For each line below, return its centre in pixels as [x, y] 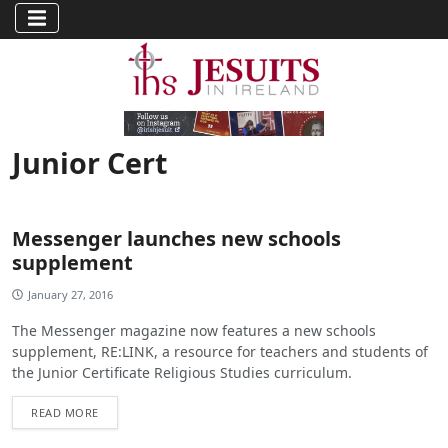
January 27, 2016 [70, 294]
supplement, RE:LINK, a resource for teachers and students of [220, 351]
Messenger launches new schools [176, 238]
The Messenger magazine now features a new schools [194, 330]
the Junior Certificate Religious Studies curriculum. [182, 372]
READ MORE [65, 412]
